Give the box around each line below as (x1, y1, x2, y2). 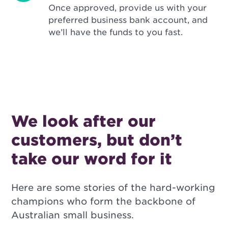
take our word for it (11, 150, 173, 168)
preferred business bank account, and (48, 15, 208, 25)
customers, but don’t (11, 131, 183, 150)
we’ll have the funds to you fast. (48, 27, 183, 38)
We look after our (11, 112, 156, 131)
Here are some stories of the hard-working (11, 182, 216, 193)
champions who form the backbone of (11, 196, 196, 207)
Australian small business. (11, 210, 134, 221)
